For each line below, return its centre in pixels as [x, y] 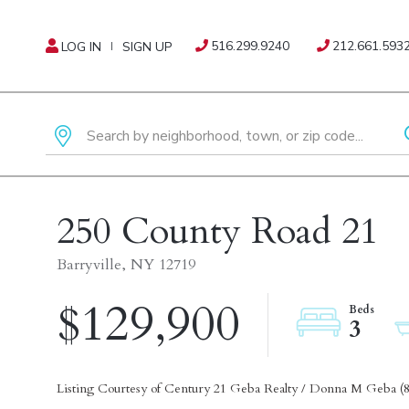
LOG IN [81, 47]
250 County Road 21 [217, 231]
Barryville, [91, 265]
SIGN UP [147, 47]
